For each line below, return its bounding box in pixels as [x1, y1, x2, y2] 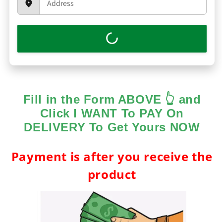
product [87, 166, 137, 183]
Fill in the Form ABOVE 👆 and [23, 92, 201, 106]
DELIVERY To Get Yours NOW [24, 120, 200, 134]
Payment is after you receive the [11, 148, 213, 165]
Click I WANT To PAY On [40, 106, 184, 120]
